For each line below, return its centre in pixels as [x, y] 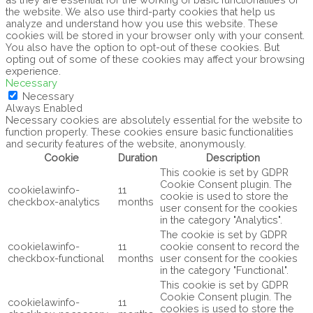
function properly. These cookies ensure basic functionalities [150, 131]
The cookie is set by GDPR [224, 234]
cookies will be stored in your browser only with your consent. [155, 35]
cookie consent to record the [230, 246]
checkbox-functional [56, 258]
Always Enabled [44, 108]
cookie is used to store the [224, 196]
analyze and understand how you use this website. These [142, 23]
